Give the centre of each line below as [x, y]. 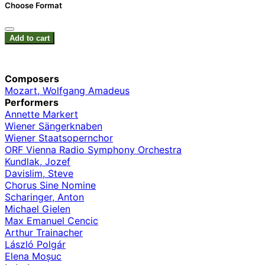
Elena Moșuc [33, 256]
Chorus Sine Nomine [50, 185]
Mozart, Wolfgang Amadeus [67, 91]
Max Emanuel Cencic [51, 221]
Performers [32, 103]
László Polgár [35, 245]
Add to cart [30, 38]
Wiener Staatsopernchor [59, 138]
